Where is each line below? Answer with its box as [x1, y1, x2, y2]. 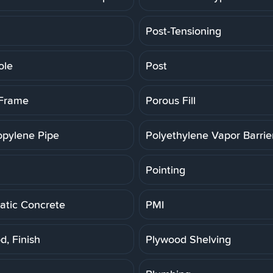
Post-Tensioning [146, 23, 221, 38]
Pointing [146, 161, 185, 177]
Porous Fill [146, 92, 196, 108]
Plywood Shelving [146, 231, 231, 247]
